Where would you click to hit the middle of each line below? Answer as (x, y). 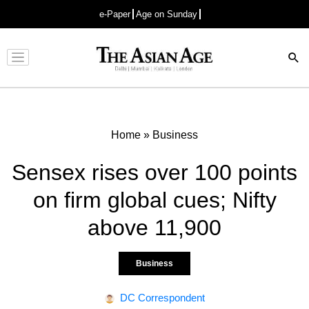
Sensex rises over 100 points (154, 172)
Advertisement (151, 68)
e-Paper (115, 14)
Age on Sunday (167, 14)
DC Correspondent (162, 297)
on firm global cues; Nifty (154, 200)
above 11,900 (154, 227)
